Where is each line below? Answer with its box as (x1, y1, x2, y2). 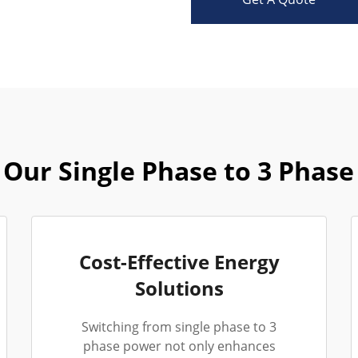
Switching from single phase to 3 (82, 318, 276, 336)
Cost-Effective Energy (78, 249, 280, 275)
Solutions (134, 275, 224, 301)
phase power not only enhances (82, 337, 276, 355)
